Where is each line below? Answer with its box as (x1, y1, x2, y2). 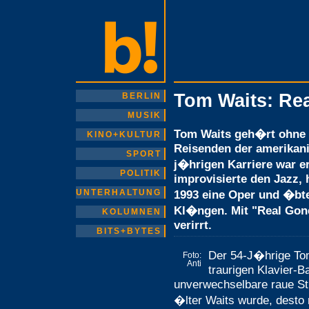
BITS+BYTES (97, 226, 161, 236)
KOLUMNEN (102, 207, 161, 217)
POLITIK (120, 168, 161, 178)
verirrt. (174, 218, 212, 232)
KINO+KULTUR (87, 130, 161, 139)
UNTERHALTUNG (76, 188, 161, 197)
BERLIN (122, 91, 161, 101)
